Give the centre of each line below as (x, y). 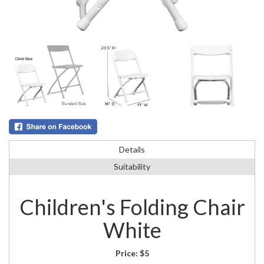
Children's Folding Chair (132, 207)
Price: (127, 253)
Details (132, 150)
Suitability (132, 167)
